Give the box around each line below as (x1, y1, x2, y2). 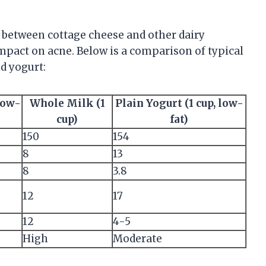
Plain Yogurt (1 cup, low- (115, 96, 243, 110)
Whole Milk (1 (29, 96, 105, 110)
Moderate (113, 232, 162, 245)
